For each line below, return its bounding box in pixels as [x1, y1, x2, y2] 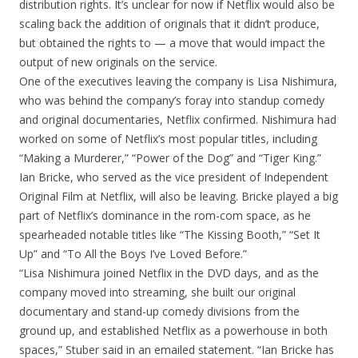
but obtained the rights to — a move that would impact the [19, 35, 325, 50]
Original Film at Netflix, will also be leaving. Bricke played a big [19, 189, 338, 204]
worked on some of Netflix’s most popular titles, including [19, 131, 317, 146]
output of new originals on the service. [19, 54, 217, 70]
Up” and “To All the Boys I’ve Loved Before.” [19, 246, 247, 261]
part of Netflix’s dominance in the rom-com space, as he [19, 208, 311, 223]
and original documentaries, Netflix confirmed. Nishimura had [19, 112, 336, 127]
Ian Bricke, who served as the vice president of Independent [19, 169, 328, 185]
